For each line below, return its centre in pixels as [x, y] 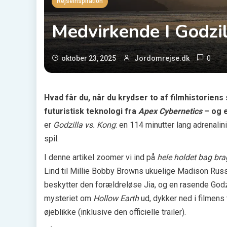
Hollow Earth [116, 198]
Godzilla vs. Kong [84, 125]
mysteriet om [69, 198]
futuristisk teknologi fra [91, 111]
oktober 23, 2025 [89, 58]
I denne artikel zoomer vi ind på [101, 157]
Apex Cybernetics [170, 111]
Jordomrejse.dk [162, 58]
